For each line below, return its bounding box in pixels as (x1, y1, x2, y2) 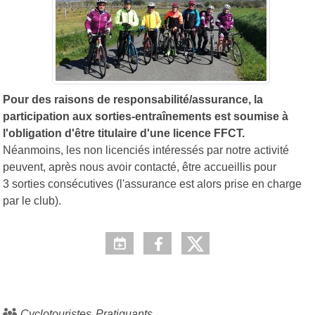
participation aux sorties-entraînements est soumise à (3, 110, 288, 122)
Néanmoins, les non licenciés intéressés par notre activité (3, 143, 289, 156)
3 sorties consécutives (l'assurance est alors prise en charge (3, 177, 302, 190)
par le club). (3, 194, 61, 207)
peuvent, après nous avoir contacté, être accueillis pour (3, 160, 276, 173)
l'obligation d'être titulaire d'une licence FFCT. (3, 127, 245, 139)
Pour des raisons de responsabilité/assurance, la (3, 93, 263, 105)
